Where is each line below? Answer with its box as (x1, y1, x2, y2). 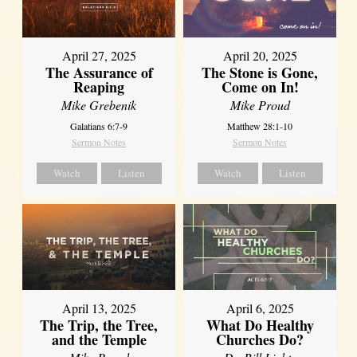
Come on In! (221, 76, 299, 98)
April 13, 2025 (61, 300, 136, 317)
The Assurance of (45, 62, 153, 84)
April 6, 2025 (226, 300, 294, 317)
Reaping (73, 76, 125, 98)
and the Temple (51, 329, 147, 351)
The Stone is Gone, (202, 62, 319, 84)
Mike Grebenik (61, 96, 137, 114)
